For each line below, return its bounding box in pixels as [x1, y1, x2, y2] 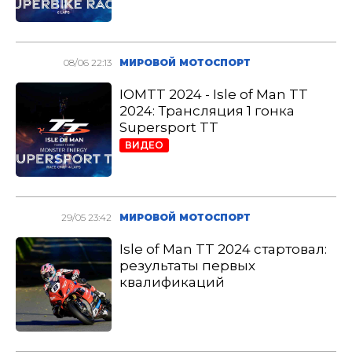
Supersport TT [119, 119, 219, 135]
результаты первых [119, 258, 256, 273]
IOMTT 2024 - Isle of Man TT [119, 86, 309, 102]
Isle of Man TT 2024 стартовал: [119, 241, 328, 257]
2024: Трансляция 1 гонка [119, 103, 295, 119]
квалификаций [119, 274, 225, 290]
